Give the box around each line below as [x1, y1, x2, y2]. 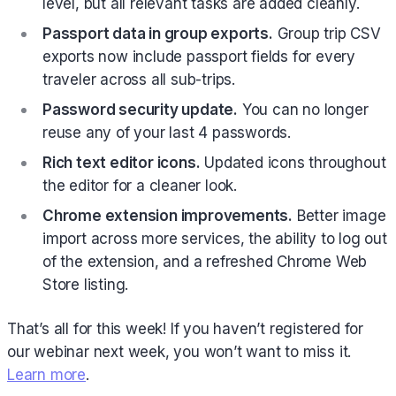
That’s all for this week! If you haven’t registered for [7, 320, 363, 339]
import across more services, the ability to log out [42, 230, 387, 248]
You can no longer [238, 101, 369, 119]
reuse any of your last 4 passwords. [42, 124, 292, 142]
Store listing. [42, 276, 129, 294]
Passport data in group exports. [42, 25, 273, 43]
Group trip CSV [272, 25, 381, 43]
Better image [293, 207, 386, 225]
